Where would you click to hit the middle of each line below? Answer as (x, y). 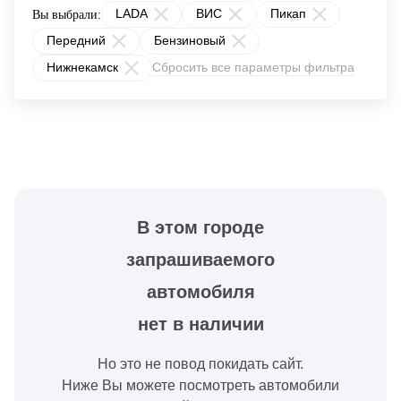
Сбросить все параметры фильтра (253, 67)
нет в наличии (200, 324)
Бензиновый (190, 40)
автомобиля (200, 292)
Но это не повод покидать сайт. (200, 364)
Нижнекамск (82, 67)
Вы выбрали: (67, 14)
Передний (76, 40)
